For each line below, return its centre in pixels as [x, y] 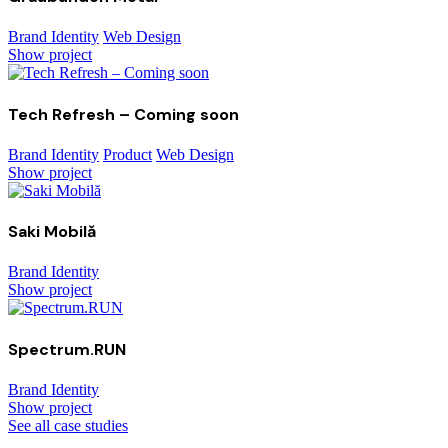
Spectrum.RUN [67, 349]
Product [127, 154]
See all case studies [68, 425]
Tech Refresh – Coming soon [123, 114]
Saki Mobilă [52, 232]
